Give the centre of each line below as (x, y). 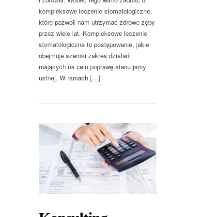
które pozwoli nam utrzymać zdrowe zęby (97, 22)
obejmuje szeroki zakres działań (84, 55)
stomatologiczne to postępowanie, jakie (94, 44)
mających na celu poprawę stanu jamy (93, 66)
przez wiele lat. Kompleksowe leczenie (93, 33)
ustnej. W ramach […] (70, 77)
